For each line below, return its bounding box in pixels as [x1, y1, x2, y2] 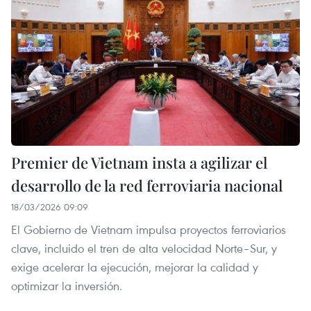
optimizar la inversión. [11, 278, 122, 294]
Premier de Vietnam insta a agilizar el [11, 152, 267, 174]
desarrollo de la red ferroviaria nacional [11, 175, 283, 196]
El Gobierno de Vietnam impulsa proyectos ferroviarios [11, 221, 286, 238]
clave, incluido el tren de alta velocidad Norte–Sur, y [11, 240, 277, 257]
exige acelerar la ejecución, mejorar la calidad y [11, 259, 258, 276]
